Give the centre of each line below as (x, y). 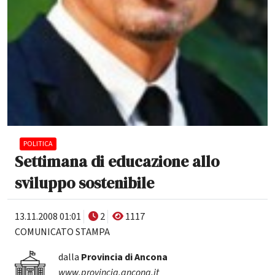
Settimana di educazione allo (117, 161)
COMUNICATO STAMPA (62, 232)
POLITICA (38, 144)
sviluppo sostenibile (84, 183)
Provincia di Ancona (124, 257)
